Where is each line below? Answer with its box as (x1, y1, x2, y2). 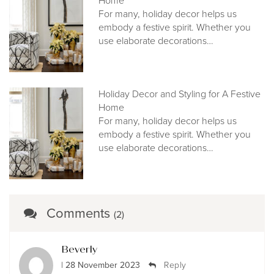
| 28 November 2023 (61, 259, 140, 272)
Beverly (61, 243, 97, 256)
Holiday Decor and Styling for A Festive (98, 87, 261, 102)
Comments (46, 203, 114, 224)
